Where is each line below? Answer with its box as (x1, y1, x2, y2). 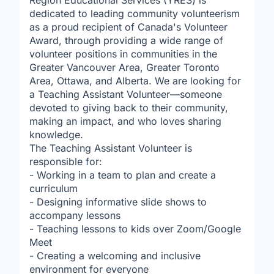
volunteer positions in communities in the (29, 48, 217, 60)
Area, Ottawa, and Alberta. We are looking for (29, 75, 241, 87)
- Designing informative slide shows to (29, 196, 207, 208)
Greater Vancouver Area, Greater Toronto (29, 61, 220, 73)
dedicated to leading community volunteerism (29, 7, 240, 20)
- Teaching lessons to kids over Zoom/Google (29, 223, 241, 235)
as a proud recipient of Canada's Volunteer (29, 21, 228, 33)
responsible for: (29, 155, 102, 168)
